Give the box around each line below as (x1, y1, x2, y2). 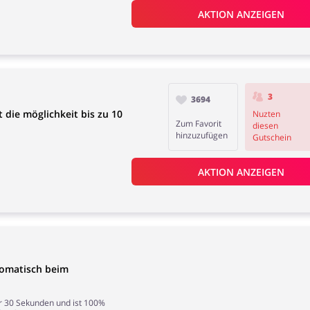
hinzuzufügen (176, 129, 228, 141)
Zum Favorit (176, 117, 222, 129)
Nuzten (252, 108, 280, 120)
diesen (252, 120, 278, 131)
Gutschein (252, 131, 291, 143)
